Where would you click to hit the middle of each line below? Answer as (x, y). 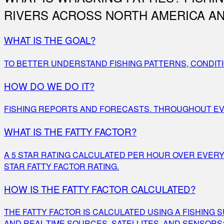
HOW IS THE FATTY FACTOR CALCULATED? (100, 189)
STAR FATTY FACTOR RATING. (61, 166)
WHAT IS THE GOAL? (50, 40)
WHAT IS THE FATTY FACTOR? (70, 132)
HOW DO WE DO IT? (49, 86)
